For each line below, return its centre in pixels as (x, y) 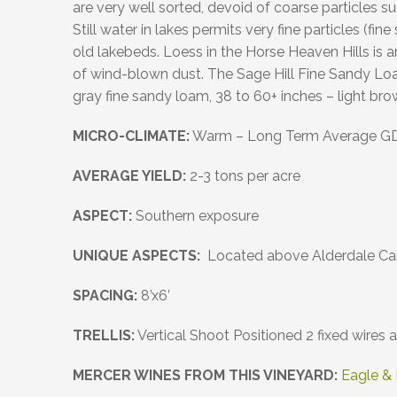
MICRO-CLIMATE (129, 136)
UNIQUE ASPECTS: (140, 256)
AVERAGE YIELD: (129, 176)
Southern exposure (195, 216)
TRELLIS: (104, 336)
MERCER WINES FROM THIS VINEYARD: (205, 376)
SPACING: (105, 296)
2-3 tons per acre (243, 176)
